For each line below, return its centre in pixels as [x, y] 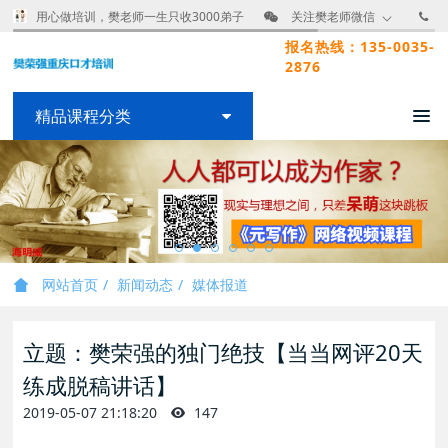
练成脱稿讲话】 [100, 385]
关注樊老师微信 [333, 16]
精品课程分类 [83, 116]
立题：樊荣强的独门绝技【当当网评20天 [223, 352]
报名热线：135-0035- [359, 46]
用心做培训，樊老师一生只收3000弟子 [140, 16]
